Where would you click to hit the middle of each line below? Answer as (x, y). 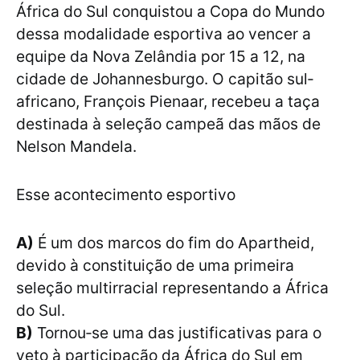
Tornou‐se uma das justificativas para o (177, 333)
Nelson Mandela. (78, 147)
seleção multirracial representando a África (172, 288)
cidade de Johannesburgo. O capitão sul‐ (165, 79)
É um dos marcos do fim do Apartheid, (174, 243)
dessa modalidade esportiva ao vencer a (164, 34)
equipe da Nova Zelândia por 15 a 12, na (161, 57)
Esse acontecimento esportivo (128, 195)
